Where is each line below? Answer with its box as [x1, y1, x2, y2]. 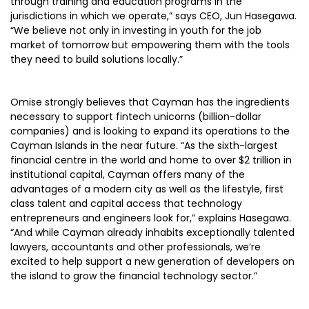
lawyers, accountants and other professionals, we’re [10, 240, 261, 254]
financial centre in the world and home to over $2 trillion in [10, 153, 292, 167]
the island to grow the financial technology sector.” [10, 269, 257, 283]
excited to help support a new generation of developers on [10, 255, 295, 268]
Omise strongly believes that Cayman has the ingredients [10, 95, 290, 109]
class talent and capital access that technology [10, 197, 242, 210]
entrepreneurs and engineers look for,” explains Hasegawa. [10, 211, 291, 225]
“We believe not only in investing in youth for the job [10, 23, 261, 37]
